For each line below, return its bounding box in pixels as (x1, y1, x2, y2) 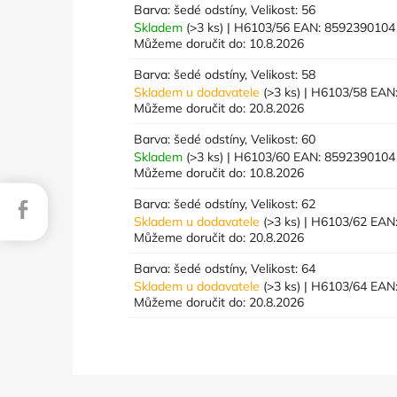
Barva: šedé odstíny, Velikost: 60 (134, 130, 316, 147)
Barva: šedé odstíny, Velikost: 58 (134, 66, 316, 82)
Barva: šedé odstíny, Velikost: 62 (134, 195, 316, 212)
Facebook (36, 196, 91, 212)
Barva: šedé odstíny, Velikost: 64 (134, 260, 316, 276)
